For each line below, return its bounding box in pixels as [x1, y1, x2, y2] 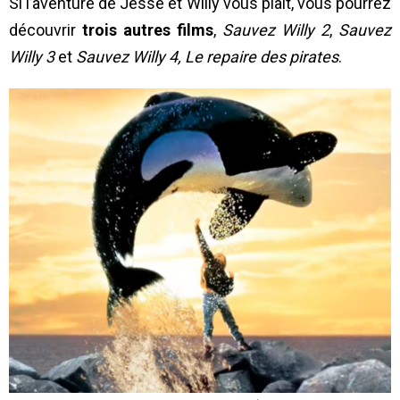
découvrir [9, 21, 82, 40]
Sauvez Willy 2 [222, 21, 329, 40]
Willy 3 [9, 47, 54, 67]
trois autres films [82, 21, 213, 40]
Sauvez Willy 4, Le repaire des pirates [76, 47, 338, 67]
